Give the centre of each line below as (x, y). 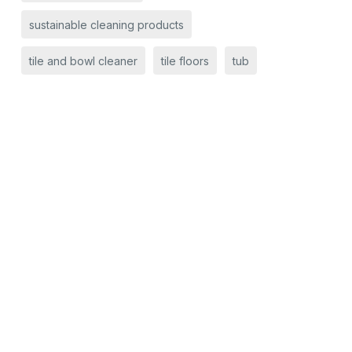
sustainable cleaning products (106, 24)
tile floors (185, 60)
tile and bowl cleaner (83, 60)
